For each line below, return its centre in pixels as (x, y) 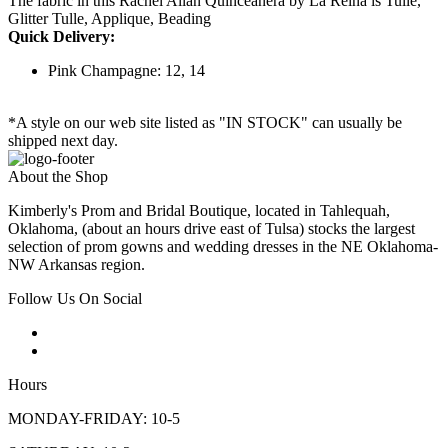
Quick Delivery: (61, 37)
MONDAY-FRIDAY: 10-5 (94, 419)
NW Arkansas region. (76, 265)
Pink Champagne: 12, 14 (126, 71)
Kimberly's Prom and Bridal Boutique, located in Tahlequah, (199, 211)
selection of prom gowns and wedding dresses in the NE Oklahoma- (223, 247)
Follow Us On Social (75, 299)
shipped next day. (63, 141)
